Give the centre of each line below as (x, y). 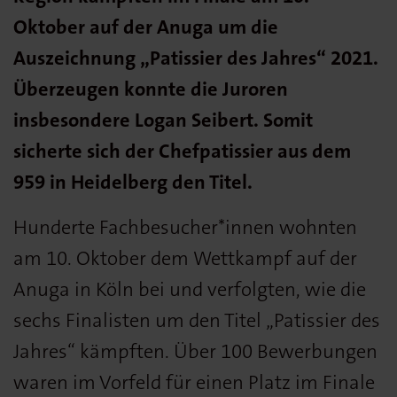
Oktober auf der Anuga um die (146, 27)
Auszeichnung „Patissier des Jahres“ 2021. (196, 58)
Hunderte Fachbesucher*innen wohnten (185, 227)
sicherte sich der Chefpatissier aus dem (182, 151)
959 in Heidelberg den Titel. (133, 182)
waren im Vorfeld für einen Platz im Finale (194, 382)
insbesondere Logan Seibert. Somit (163, 120)
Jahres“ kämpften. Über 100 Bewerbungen (195, 351)
